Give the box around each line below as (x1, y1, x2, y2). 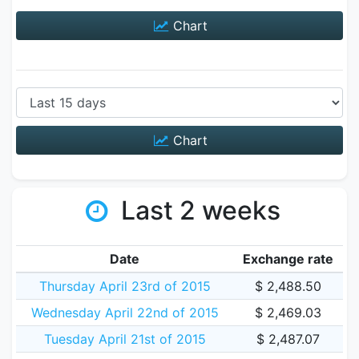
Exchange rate (243, 251, 333, 267)
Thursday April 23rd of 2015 (38, 278, 211, 294)
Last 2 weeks (114, 195, 280, 226)
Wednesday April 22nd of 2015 (30, 305, 219, 321)
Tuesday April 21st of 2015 (43, 331, 206, 347)
